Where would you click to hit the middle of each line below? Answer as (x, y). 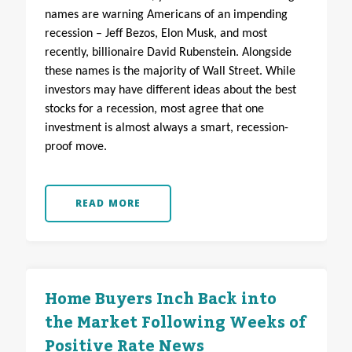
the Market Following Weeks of (175, 323)
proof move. (75, 147)
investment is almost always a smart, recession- (166, 128)
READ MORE (108, 203)
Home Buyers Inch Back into (160, 300)
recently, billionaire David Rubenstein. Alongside (168, 53)
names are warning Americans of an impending (166, 15)
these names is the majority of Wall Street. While (170, 72)
